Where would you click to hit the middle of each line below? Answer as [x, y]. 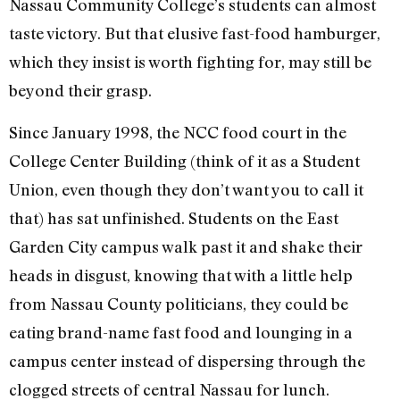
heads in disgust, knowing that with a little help [181, 275]
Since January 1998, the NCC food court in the [178, 132]
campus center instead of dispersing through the [187, 360]
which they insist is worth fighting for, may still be [190, 62]
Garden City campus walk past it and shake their [186, 246]
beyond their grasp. [80, 91]
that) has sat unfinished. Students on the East [174, 217]
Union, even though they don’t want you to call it [186, 189]
